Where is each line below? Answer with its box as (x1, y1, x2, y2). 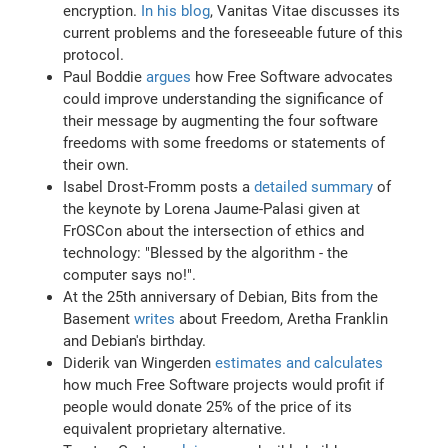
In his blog (141, 2, 211, 21)
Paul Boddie (63, 68, 147, 87)
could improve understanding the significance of (63, 90, 384, 109)
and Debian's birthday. (63, 332, 207, 351)
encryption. (63, 2, 142, 21)
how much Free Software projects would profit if (63, 376, 385, 395)
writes (134, 310, 176, 329)
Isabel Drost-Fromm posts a (63, 178, 255, 197)
